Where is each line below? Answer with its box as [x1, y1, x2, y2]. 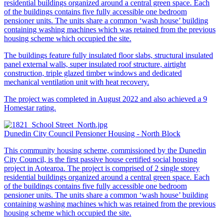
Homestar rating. [4, 103, 56, 112]
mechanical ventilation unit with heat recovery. [4, 77, 149, 86]
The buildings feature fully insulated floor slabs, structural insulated [4, 51, 213, 59]
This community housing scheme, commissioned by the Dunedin [4, 146, 206, 155]
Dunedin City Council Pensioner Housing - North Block [4, 129, 180, 138]
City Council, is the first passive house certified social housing [4, 155, 197, 164]
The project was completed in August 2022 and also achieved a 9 [4, 94, 207, 103]
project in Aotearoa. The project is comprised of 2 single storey [4, 164, 200, 172]
